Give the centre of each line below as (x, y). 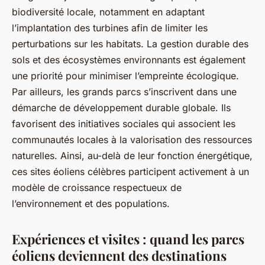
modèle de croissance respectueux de (97, 188)
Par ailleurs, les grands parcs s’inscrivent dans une (124, 92)
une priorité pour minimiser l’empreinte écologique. (125, 76)
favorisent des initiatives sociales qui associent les (124, 124)
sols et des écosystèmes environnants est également (129, 60)
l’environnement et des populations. (94, 204)
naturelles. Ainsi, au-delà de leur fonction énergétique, (132, 156)
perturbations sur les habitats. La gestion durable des (130, 44)
